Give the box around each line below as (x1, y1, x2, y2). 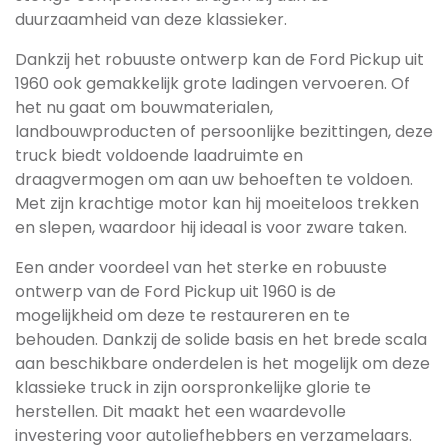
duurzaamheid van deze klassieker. (15, 8, 287, 31)
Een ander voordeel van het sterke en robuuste (15, 256, 387, 279)
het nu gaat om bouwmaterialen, (15, 96, 273, 119)
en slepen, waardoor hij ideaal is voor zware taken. (15, 216, 407, 239)
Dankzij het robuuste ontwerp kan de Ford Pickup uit (15, 48, 424, 71)
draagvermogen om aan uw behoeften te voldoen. (15, 168, 413, 191)
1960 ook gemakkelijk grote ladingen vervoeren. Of (15, 72, 410, 95)
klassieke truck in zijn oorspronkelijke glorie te (15, 376, 371, 399)
